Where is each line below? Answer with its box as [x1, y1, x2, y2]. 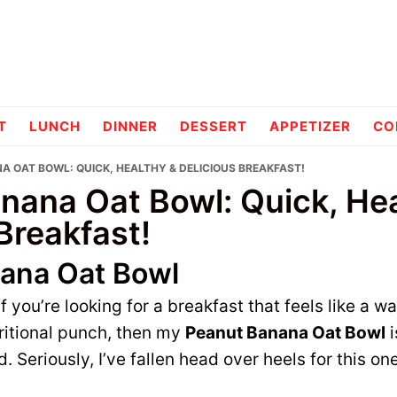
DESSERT [180, 118, 247, 135]
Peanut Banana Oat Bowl [185, 323, 385, 343]
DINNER [103, 118, 158, 135]
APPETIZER [269, 118, 351, 135]
